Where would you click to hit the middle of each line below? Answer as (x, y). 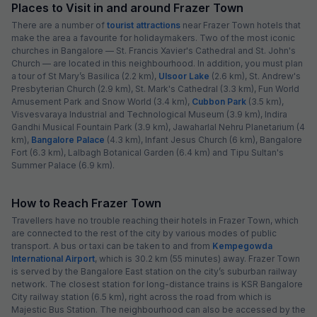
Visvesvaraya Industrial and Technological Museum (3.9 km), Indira (149, 114)
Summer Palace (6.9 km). (63, 165)
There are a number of (59, 25)
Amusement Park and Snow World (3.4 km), (102, 101)
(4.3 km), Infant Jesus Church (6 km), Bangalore (203, 139)
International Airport (53, 258)
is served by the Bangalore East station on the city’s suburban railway (154, 271)
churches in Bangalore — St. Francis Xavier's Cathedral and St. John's (154, 50)
